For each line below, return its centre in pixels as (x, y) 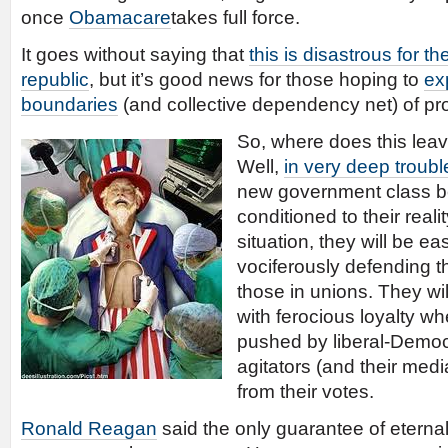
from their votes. (305, 391)
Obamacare (120, 17)
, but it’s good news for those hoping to (256, 79)
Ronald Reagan (89, 428)
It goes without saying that (135, 54)
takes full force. (235, 17)
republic (55, 79)
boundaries (69, 104)
